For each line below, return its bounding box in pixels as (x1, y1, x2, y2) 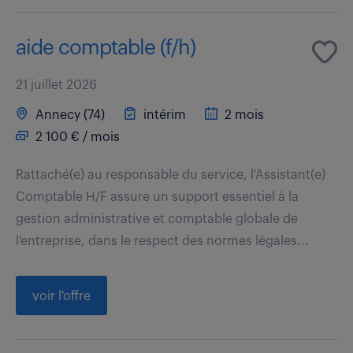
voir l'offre (32, 289, 91, 303)
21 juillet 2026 (16, 78, 97, 91)
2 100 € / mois (32, 130, 120, 143)
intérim (140, 108, 186, 121)
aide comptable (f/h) (16, 37, 195, 58)
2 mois (221, 108, 264, 121)
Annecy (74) (32, 108, 105, 121)
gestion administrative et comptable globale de (16, 212, 298, 225)
